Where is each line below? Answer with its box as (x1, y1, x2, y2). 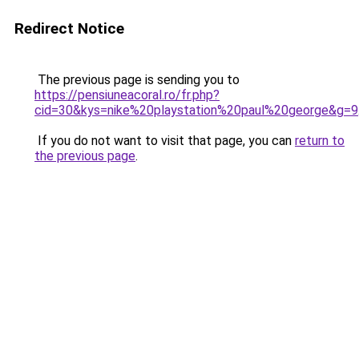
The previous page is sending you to (34, 72, 240, 87)
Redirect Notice (14, 19, 124, 38)
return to (295, 133, 345, 148)
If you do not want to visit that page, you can (34, 133, 295, 148)
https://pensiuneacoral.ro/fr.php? (34, 87, 220, 103)
